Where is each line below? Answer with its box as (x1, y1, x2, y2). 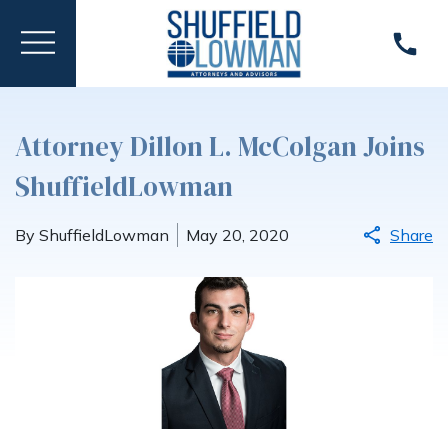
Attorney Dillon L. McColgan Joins (15, 128, 425, 165)
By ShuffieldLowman (15, 225, 169, 245)
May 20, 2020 (186, 225, 289, 245)
